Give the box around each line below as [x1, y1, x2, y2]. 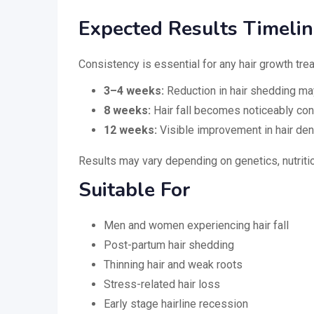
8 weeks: [104, 103, 151, 117]
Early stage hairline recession [104, 296, 248, 310]
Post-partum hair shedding [104, 238, 234, 252]
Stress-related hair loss [104, 277, 220, 291]
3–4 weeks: [104, 83, 164, 97]
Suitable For [78, 176, 190, 203]
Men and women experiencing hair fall [104, 218, 289, 232]
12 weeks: [104, 123, 157, 137]
